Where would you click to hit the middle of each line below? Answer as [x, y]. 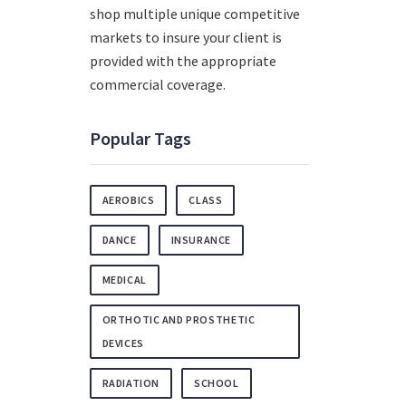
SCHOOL [216, 383]
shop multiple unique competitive [196, 14]
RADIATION [130, 383]
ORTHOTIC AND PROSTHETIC [179, 320]
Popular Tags [140, 139]
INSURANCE [201, 240]
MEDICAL [124, 280]
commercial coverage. [157, 85]
